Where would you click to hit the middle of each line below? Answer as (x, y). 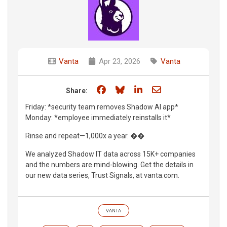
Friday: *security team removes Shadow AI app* (102, 107)
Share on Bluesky (161, 89)
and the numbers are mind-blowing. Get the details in (109, 164)
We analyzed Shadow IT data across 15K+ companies (110, 154)
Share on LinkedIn (180, 89)
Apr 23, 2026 (119, 61)
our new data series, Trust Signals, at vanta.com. (102, 175)
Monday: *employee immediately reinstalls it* (98, 117)
